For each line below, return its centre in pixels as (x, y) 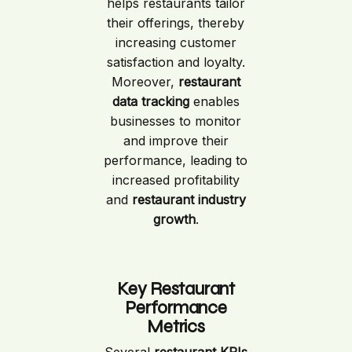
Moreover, (145, 81)
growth (174, 219)
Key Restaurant (176, 288)
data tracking (150, 101)
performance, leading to (176, 160)
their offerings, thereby (176, 22)
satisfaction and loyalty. (176, 62)
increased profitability (176, 180)
